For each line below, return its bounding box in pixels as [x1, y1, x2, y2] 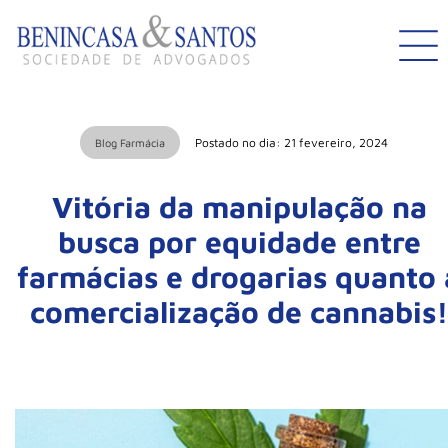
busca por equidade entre [57, 224, 421, 260]
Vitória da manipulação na [51, 189, 427, 225]
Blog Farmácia [95, 136, 165, 150]
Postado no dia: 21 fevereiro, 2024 [195, 135, 388, 151]
